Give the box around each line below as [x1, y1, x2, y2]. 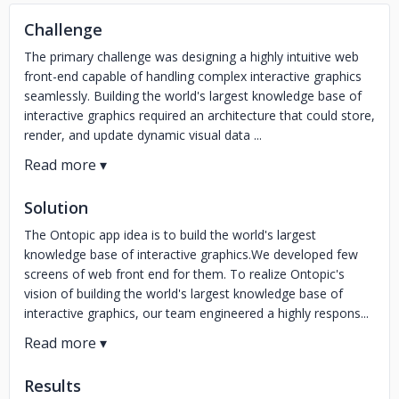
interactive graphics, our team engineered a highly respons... [24, 305, 369, 322]
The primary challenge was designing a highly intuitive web [24, 48, 359, 65]
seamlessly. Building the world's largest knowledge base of [24, 87, 362, 104]
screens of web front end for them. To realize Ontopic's [24, 265, 345, 282]
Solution [24, 197, 88, 218]
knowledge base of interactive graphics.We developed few [24, 246, 358, 263]
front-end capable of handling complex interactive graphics [24, 68, 362, 85]
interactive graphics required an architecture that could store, [24, 107, 375, 124]
